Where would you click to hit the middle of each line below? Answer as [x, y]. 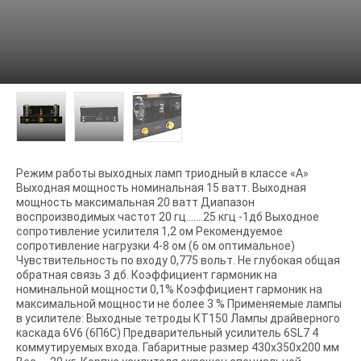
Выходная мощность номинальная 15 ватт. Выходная [161, 187]
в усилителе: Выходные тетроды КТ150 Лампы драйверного [178, 318]
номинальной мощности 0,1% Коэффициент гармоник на [169, 289]
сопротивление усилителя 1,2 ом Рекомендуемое [149, 231]
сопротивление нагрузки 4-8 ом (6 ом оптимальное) [156, 245]
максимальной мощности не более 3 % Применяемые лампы [179, 303]
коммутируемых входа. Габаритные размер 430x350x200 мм [178, 347]
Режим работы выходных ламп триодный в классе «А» [162, 173]
